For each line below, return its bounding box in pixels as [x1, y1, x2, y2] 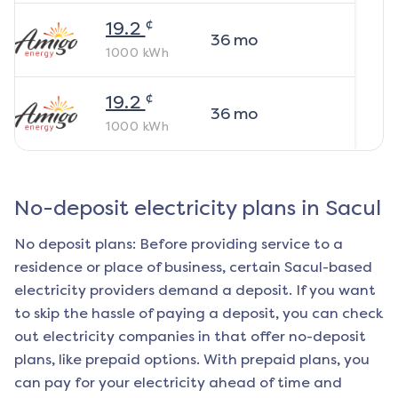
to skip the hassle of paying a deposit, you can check [14, 305, 383, 322]
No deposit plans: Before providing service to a [14, 235, 343, 253]
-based [322, 259, 372, 276]
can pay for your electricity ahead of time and [14, 374, 342, 392]
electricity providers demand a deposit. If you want [14, 282, 376, 299]
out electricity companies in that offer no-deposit [14, 328, 366, 346]
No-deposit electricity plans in [14, 195, 325, 221]
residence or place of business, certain [14, 259, 284, 276]
